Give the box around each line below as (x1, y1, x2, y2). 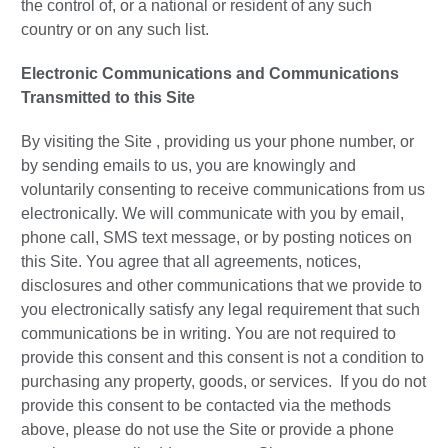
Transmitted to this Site (21, 89, 195, 107)
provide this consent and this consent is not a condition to (21, 349, 424, 367)
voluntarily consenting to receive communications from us (21, 181, 425, 199)
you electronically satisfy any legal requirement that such (21, 301, 420, 319)
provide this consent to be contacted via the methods (21, 397, 391, 415)
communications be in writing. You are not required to (21, 325, 396, 343)
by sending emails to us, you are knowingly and (21, 157, 356, 175)
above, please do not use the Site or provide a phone (21, 421, 394, 439)
